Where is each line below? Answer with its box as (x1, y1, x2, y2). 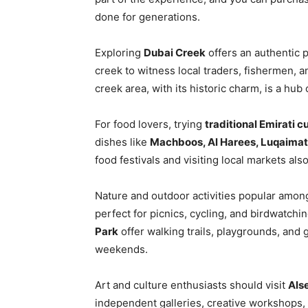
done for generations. (95, 10, 200, 23)
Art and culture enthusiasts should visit (95, 278, 288, 291)
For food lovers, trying (95, 118, 205, 131)
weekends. (95, 243, 148, 256)
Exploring (95, 46, 144, 59)
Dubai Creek (144, 46, 206, 59)
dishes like (95, 135, 150, 148)
